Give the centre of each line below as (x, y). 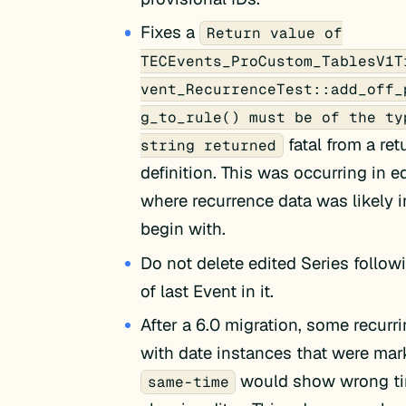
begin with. (184, 229)
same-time (188, 382)
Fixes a (170, 32)
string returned (209, 146)
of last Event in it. (208, 290)
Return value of (274, 34)
